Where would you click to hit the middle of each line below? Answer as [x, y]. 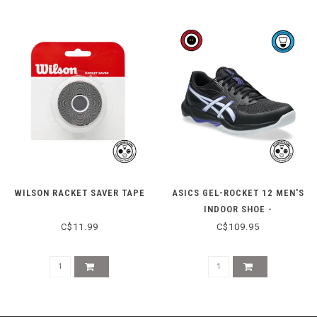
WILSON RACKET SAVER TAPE [79, 192]
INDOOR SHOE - [238, 209]
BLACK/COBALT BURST [238, 225]
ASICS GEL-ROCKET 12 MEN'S [238, 192]
